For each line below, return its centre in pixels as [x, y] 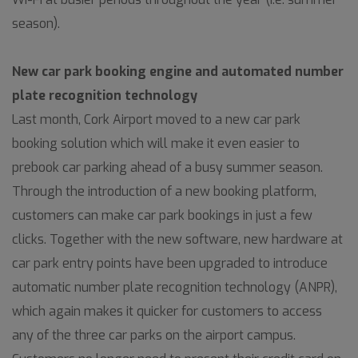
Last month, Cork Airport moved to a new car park [156, 119]
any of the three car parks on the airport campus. [154, 335]
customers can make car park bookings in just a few [162, 215]
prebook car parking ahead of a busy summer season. [167, 167]
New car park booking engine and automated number [178, 72]
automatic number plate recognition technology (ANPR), [175, 287]
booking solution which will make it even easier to [156, 143]
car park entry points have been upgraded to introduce [170, 263]
